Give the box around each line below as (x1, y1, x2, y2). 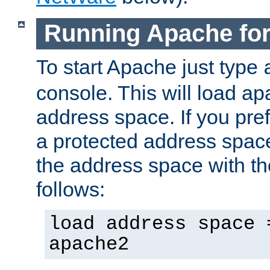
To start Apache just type (36, 55, 263, 78)
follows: (36, 177, 105, 201)
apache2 (49, 233, 129, 256)
